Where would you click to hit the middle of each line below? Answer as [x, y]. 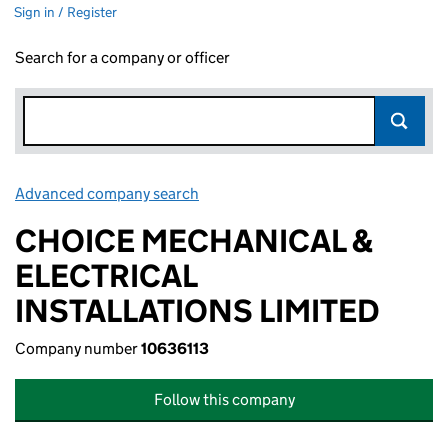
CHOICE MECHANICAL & [194, 241]
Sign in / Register [65, 12]
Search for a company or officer [122, 57]
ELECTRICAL [106, 276]
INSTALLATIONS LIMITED [197, 311]
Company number [78, 348]
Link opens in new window [290, 193]
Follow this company [224, 399]
